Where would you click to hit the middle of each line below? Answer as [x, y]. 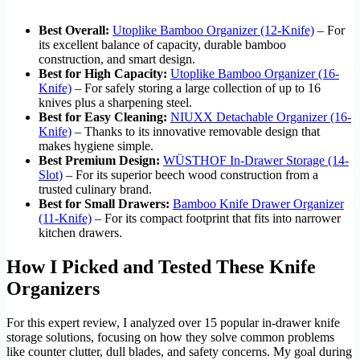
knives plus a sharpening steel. [115, 102]
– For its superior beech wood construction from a [190, 174]
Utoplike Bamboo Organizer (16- [255, 73]
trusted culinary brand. [95, 189]
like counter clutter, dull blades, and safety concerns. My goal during [179, 351]
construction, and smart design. [117, 59]
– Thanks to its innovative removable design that [196, 131]
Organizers [53, 288]
